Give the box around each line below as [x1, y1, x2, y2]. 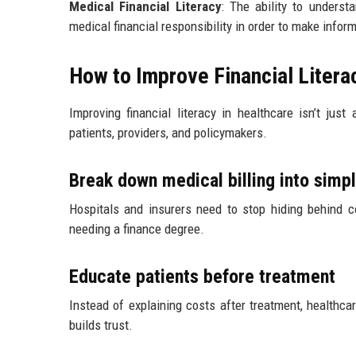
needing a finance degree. [69, 221, 204, 238]
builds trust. [69, 317, 133, 334]
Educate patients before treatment [69, 265, 335, 288]
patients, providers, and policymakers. [69, 125, 267, 141]
